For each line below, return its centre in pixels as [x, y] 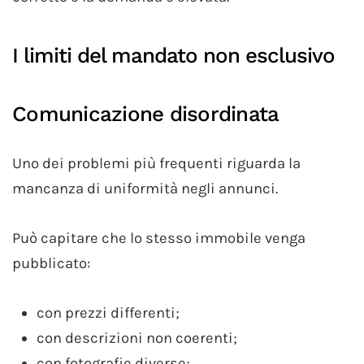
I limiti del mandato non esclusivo [173, 55]
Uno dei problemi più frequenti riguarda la [156, 163]
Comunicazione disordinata [146, 113]
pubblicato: [51, 263]
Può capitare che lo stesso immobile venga [159, 238]
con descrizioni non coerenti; [137, 338]
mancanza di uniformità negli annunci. [145, 188]
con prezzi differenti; [108, 312]
